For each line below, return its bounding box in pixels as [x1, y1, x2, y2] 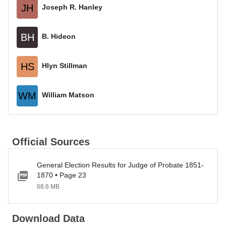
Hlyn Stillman [42, 61, 87, 70]
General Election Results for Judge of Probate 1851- [37, 161, 204, 169]
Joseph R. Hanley [42, 3, 102, 11]
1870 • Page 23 [37, 171, 86, 179]
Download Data [12, 213, 85, 224]
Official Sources [12, 136, 90, 147]
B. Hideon [42, 32, 76, 40]
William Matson [42, 90, 94, 99]
